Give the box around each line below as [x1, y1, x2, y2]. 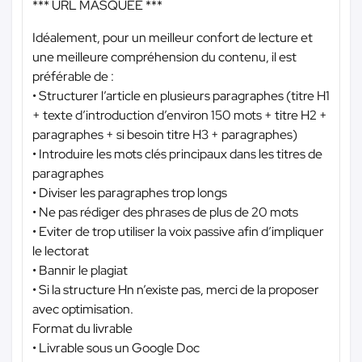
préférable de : [32, 67, 114, 85]
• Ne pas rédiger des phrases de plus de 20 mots [32, 203, 298, 221]
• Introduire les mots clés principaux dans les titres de [32, 145, 322, 162]
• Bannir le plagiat [32, 261, 128, 279]
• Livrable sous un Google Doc [32, 339, 200, 356]
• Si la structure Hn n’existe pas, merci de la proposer [32, 280, 319, 298]
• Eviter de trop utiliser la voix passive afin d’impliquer [32, 222, 324, 240]
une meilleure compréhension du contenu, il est [32, 48, 297, 65]
